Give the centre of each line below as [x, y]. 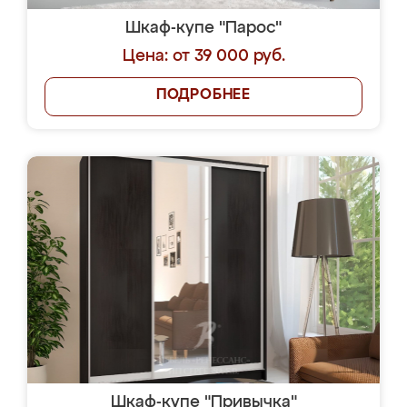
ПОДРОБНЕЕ [203, 95]
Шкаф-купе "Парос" [203, 28]
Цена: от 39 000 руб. [203, 56]
